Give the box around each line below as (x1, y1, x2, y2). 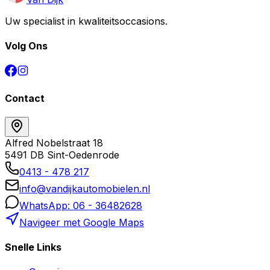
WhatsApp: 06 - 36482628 (19, 199, 142, 212)
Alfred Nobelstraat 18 (5, 136, 103, 149)
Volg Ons (5, 40, 48, 52)
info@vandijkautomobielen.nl (19, 182, 150, 195)
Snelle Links (5, 241, 61, 254)
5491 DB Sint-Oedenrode (5, 148, 119, 161)
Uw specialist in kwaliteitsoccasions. (5, 14, 168, 27)
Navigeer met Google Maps (19, 216, 144, 228)
